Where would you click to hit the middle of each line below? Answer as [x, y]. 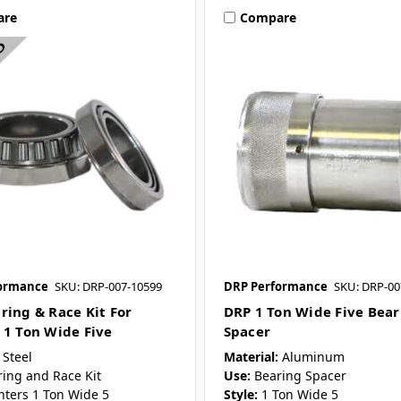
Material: [251, 357]
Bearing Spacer [300, 375]
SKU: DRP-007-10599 [108, 286]
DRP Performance [275, 286]
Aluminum [313, 357]
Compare [268, 17]
